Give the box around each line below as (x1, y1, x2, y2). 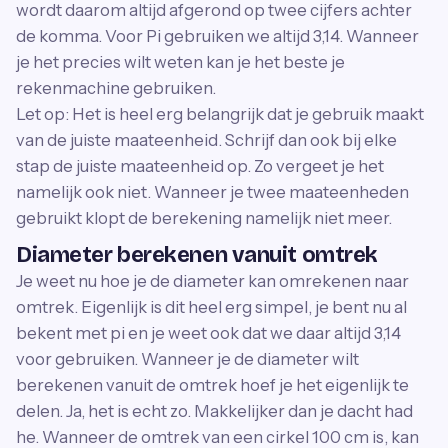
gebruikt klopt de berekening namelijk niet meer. (16, 208, 392, 228)
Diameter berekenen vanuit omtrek (16, 242, 378, 268)
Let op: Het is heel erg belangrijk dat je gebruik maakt (16, 104, 424, 124)
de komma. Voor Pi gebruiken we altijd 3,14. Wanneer (16, 26, 419, 46)
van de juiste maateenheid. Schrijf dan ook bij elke (16, 130, 397, 150)
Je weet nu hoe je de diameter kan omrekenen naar (16, 271, 409, 291)
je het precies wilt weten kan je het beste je (16, 52, 345, 72)
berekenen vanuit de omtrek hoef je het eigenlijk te (16, 375, 409, 395)
